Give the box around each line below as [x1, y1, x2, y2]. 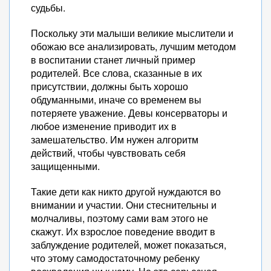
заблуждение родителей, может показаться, [31, 238, 226, 252]
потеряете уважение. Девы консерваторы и [31, 106, 227, 120]
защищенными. [31, 159, 100, 173]
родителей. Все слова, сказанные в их [31, 66, 202, 80]
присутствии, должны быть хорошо [31, 79, 188, 93]
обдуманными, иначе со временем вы [31, 93, 201, 106]
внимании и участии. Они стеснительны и [31, 198, 217, 212]
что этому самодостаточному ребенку [31, 251, 200, 265]
